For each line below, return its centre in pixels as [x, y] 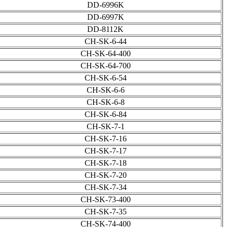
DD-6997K [105, 17]
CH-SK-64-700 [105, 66]
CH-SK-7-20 [105, 175]
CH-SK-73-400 [105, 200]
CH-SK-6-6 [105, 90]
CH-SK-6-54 [105, 78]
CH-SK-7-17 [105, 151]
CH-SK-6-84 [105, 115]
